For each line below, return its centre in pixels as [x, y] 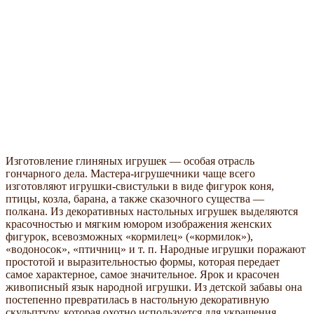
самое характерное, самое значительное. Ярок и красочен [143, 274]
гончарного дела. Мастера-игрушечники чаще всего [130, 173]
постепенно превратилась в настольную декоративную [137, 299]
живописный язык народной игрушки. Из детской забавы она [154, 287]
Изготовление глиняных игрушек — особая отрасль [130, 161]
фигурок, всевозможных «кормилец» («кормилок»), [129, 236]
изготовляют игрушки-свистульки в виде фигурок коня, [140, 186]
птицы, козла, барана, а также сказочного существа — [135, 198]
